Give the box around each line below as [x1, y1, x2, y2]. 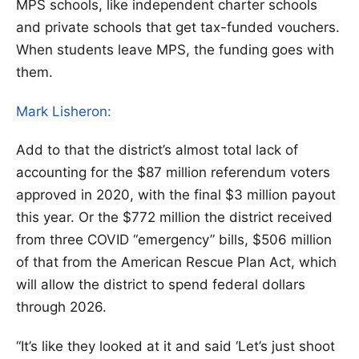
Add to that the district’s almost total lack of [16, 142, 298, 159]
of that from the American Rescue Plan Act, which [16, 254, 337, 271]
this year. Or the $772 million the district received [16, 209, 333, 226]
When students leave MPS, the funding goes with [16, 42, 334, 58]
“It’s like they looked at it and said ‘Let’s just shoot [16, 337, 335, 354]
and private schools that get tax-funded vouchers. [16, 19, 340, 36]
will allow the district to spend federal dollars [16, 276, 305, 293]
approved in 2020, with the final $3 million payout [16, 187, 336, 204]
